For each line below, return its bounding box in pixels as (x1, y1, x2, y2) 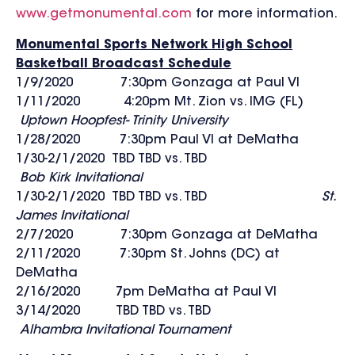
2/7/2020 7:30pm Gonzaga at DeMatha (16, 228, 318, 242)
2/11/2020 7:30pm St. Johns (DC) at (16, 247, 280, 261)
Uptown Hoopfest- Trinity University (20, 114, 228, 128)
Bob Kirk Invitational (20, 171, 143, 185)
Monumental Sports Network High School (16, 38, 292, 52)
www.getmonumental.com (16, 8, 192, 21)
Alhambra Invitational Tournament (20, 323, 231, 337)
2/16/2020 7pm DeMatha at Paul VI (16, 285, 277, 299)
